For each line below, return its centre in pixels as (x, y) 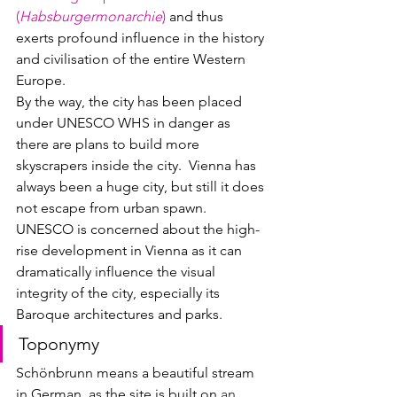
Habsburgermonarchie (91, 16)
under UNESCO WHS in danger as (125, 122)
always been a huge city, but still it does (142, 186)
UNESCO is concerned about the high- (138, 229)
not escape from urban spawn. (115, 207)
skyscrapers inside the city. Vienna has (138, 165)
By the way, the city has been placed (131, 101)
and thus (196, 16)
